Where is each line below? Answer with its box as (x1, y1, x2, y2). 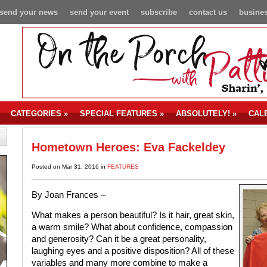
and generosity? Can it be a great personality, (31, 234, 206, 244)
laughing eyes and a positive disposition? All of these (31, 246, 234, 256)
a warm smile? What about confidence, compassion (31, 222, 232, 232)
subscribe (140, 8, 177, 17)
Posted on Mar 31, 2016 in (31, 163, 107, 170)
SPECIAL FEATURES (79, 109, 157, 118)
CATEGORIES (10, 109, 61, 118)
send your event (69, 8, 129, 17)
